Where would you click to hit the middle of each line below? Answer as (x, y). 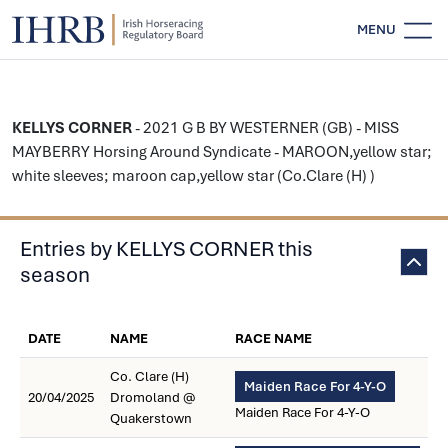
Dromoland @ (153, 397)
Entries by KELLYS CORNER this (166, 249)
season (55, 275)
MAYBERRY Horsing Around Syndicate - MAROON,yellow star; (222, 152)
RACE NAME (273, 338)
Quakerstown (151, 418)
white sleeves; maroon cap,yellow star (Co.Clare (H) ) (193, 176)
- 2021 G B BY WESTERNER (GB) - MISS (265, 128)
